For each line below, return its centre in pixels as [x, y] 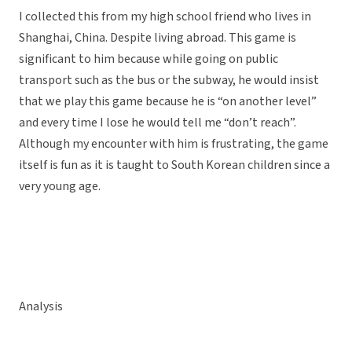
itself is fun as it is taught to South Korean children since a [174, 165]
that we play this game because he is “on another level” [168, 102]
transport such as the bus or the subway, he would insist [169, 81]
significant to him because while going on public [148, 59]
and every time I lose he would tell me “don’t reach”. [158, 123]
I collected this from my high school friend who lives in [165, 17]
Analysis [41, 307]
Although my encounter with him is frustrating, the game [174, 144]
